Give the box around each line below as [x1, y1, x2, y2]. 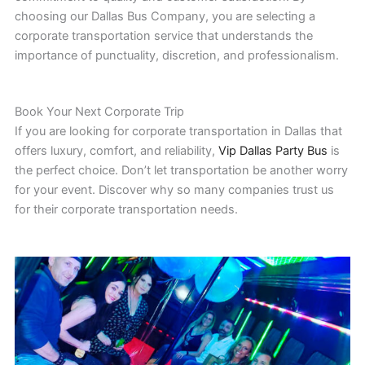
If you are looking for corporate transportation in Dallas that [14, 124, 342, 139]
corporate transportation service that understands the [14, 28, 313, 43]
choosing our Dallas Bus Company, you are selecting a [14, 8, 315, 24]
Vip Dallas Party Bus [218, 143, 328, 159]
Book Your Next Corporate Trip [14, 104, 184, 120]
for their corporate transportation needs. [14, 202, 238, 218]
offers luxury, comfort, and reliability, [14, 143, 218, 159]
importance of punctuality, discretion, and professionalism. [14, 47, 339, 63]
